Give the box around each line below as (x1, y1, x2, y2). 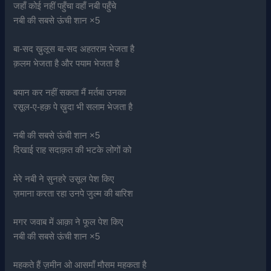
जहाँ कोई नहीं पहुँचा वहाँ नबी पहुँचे (13, 1, 117, 11)
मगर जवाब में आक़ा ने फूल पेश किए (13, 217, 124, 227)
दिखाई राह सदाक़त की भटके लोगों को (13, 145, 132, 155)
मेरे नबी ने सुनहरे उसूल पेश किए (13, 174, 115, 184)
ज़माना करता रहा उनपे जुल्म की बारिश (13, 188, 134, 198)
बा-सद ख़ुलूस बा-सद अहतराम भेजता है (13, 44, 135, 54)
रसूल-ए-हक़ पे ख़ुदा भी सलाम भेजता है (13, 102, 133, 112)
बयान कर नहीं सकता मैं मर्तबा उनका (13, 87, 126, 97)
